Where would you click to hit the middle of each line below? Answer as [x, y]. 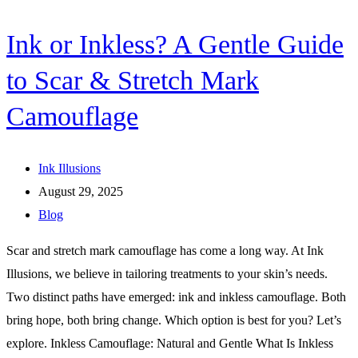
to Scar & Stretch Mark [133, 80]
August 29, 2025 [81, 191]
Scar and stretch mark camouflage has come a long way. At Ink [165, 250]
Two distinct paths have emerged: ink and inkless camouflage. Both [176, 296]
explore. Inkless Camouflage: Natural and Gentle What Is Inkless [170, 343]
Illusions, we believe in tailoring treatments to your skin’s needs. [167, 273]
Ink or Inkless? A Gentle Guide [175, 44]
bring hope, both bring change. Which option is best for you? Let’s [174, 320]
